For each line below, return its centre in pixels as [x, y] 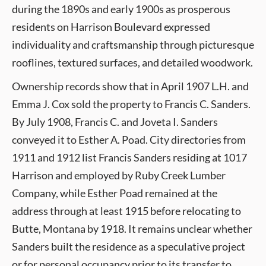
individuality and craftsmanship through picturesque [133, 45]
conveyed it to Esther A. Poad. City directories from [129, 140]
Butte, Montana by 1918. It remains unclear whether [132, 229]
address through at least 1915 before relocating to [126, 211]
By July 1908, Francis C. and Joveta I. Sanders [115, 122]
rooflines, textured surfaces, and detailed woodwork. [132, 62]
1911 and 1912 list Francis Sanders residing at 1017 [129, 157]
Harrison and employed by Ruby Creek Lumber [119, 175]
